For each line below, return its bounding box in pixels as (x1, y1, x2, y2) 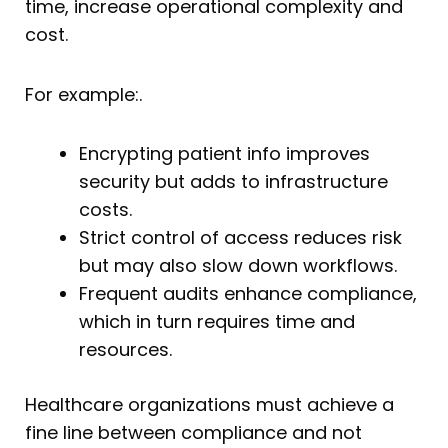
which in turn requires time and (79, 309, 355, 335)
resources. (79, 337, 172, 363)
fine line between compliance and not (25, 420, 362, 446)
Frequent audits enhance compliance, (79, 281, 417, 307)
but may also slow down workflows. (79, 253, 397, 279)
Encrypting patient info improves (79, 141, 370, 167)
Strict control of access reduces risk (79, 225, 402, 251)
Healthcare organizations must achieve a (25, 392, 394, 418)
